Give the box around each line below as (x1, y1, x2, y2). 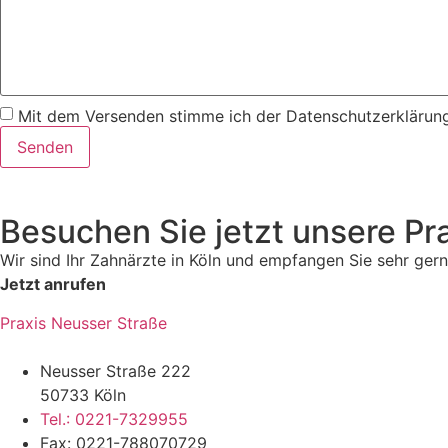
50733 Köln (40, 384, 126, 405)
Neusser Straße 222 (40, 360, 191, 381)
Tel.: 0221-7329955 (40, 408, 188, 429)
